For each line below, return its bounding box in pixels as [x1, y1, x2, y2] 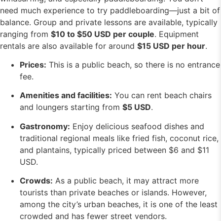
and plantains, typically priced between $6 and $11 [20, 145, 209, 155]
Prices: [20, 59, 46, 70]
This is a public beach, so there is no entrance [46, 59, 220, 70]
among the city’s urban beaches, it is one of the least [20, 199, 218, 210]
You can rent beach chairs [112, 90, 212, 101]
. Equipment [154, 29, 199, 39]
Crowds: [20, 176, 53, 186]
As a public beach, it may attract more [53, 176, 199, 186]
